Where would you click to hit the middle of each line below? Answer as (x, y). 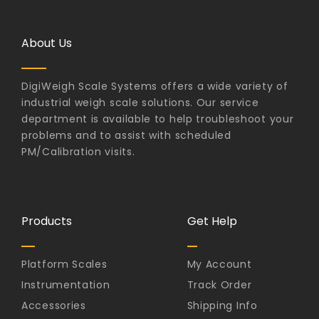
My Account (219, 265)
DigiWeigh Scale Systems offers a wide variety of (155, 87)
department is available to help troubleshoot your (158, 119)
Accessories (54, 306)
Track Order (219, 285)
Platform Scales (64, 265)
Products (47, 221)
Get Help (212, 221)
